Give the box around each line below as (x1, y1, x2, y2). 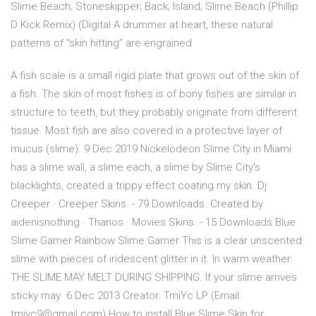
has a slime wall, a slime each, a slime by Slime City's (11, 161, 260, 174)
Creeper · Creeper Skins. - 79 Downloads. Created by (11, 197, 263, 211)
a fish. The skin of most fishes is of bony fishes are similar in (11, 87, 296, 101)
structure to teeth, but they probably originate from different (11, 106, 297, 119)
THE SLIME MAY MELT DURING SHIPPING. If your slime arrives (11, 271, 297, 284)
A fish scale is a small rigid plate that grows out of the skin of (11, 69, 299, 83)
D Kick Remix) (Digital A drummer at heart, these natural (11, 18, 273, 32)
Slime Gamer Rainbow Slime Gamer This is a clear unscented (11, 234, 302, 248)
